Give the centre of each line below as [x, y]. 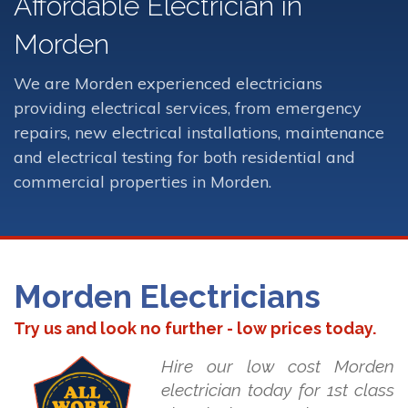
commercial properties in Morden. [143, 181]
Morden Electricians [167, 297]
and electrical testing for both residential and [184, 157]
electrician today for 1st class [278, 390]
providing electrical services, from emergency [188, 107]
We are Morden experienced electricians [168, 83]
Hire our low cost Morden [278, 367]
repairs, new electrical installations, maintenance [199, 132]
